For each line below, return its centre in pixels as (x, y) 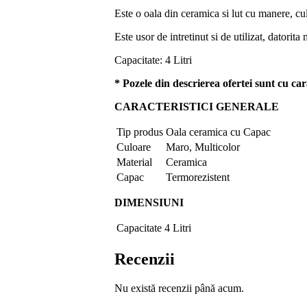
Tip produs (140, 132)
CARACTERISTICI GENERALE (198, 106)
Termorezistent (198, 177)
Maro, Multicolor (203, 147)
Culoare (134, 147)
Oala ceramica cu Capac (218, 132)
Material (134, 162)
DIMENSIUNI (150, 202)
